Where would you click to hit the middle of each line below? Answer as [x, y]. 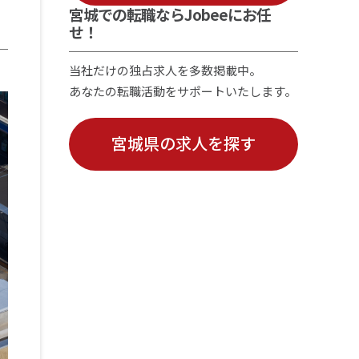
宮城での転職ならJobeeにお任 [169, 14]
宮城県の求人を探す [183, 143]
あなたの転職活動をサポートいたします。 [182, 91]
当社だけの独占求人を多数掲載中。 [165, 70]
